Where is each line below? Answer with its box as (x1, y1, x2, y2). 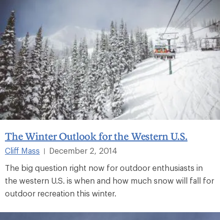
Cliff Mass (5, 146, 40, 156)
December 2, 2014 (49, 146, 117, 156)
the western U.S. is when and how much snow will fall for (5, 176, 214, 186)
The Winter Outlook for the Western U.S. (5, 130, 188, 142)
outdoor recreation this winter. (5, 189, 116, 198)
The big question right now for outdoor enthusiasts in (5, 163, 203, 173)
